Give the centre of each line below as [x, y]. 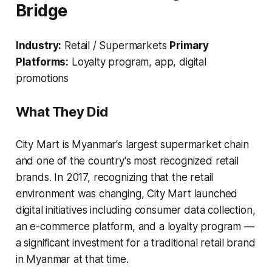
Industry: [39, 45]
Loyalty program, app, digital [138, 62]
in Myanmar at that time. [72, 259]
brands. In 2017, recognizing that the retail [114, 177]
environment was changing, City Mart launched [127, 193]
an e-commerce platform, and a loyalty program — [135, 226]
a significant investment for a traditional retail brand [135, 243]
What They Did [62, 111]
